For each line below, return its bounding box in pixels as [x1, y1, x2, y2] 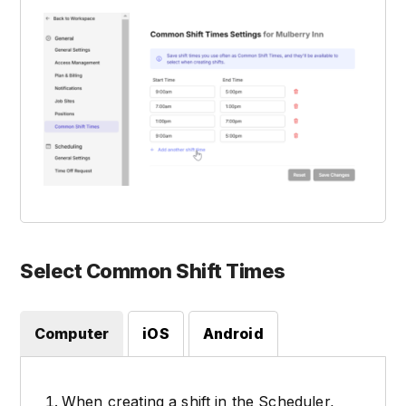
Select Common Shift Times [20, 258, 285, 283]
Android [202, 324, 264, 343]
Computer [34, 324, 110, 343]
